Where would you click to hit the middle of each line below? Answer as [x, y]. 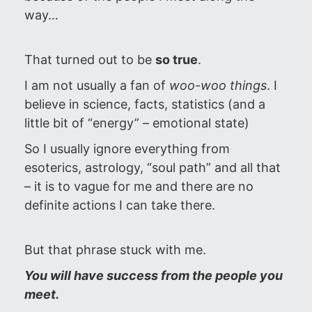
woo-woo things [218, 85]
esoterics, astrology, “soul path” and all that [153, 167]
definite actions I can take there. [122, 205]
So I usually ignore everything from [127, 149]
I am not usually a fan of [97, 85]
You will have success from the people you [154, 275]
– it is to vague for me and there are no [139, 186]
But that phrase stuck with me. [115, 250]
